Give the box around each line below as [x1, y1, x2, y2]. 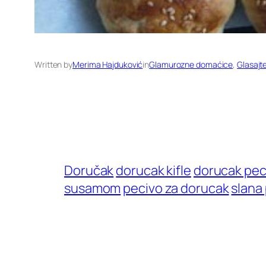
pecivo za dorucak [123, 179, 229, 198]
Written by [34, 59, 72, 71]
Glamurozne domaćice [149, 59, 233, 71]
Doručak [64, 161, 114, 180]
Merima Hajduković [72, 59, 143, 71]
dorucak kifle [116, 161, 191, 180]
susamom [64, 179, 121, 198]
